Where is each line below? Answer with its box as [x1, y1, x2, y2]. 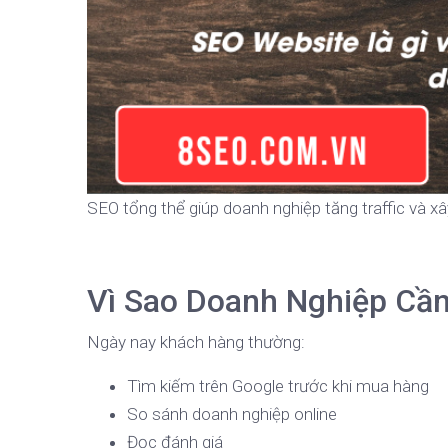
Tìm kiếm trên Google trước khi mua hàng [127, 376, 429, 397]
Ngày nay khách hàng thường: [87, 332, 305, 353]
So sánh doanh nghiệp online [127, 404, 337, 425]
